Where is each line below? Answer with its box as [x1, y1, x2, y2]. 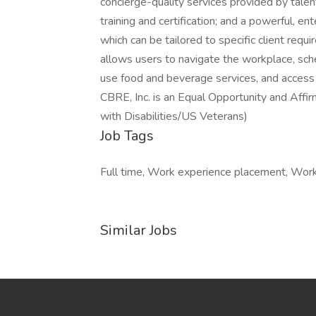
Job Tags [100, 126, 154, 145]
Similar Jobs [100, 221, 177, 240]
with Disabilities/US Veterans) [100, 109, 248, 124]
